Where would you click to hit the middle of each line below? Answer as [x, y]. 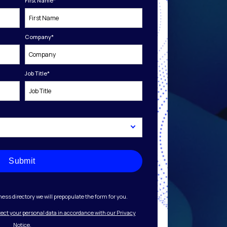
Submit [22, 161]
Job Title [36, 73]
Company [38, 37]
